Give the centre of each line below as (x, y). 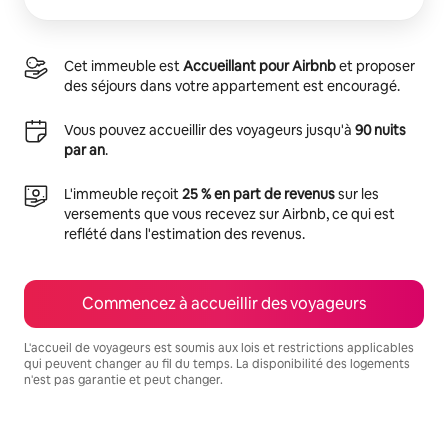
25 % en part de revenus (258, 193)
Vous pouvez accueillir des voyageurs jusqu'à (209, 129)
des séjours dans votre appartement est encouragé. (232, 85)
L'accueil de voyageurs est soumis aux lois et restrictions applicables (219, 347)
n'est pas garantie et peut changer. (123, 379)
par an (84, 149)
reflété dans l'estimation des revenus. (184, 233)
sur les (357, 193)
